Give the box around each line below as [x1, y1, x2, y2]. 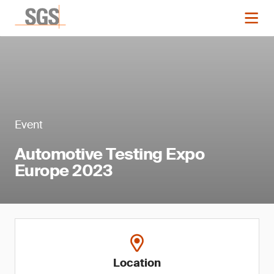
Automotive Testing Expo [15, 144, 205, 165]
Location [113, 256, 161, 270]
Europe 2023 [15, 160, 113, 181]
